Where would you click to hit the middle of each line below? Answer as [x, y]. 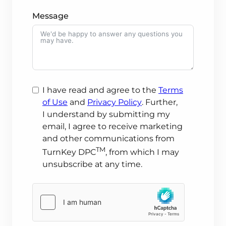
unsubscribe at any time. [92, 164]
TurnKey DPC [69, 152]
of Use [55, 102]
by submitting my [133, 115]
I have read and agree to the [100, 90]
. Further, [160, 102]
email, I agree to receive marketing [112, 127]
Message [50, 16]
